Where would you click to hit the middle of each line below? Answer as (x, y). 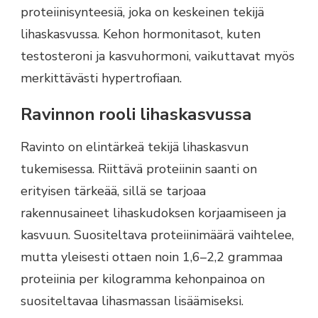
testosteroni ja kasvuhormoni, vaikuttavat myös (158, 56)
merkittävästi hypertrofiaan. (101, 78)
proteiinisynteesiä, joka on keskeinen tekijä (142, 12)
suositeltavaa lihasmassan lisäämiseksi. (132, 301)
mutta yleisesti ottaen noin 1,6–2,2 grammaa (152, 257)
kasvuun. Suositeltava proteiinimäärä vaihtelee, (157, 235)
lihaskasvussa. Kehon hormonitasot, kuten (141, 34)
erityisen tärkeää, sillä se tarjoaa (113, 191)
